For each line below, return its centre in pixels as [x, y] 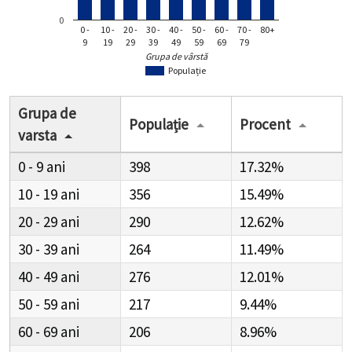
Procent [265, 124]
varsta [37, 135]
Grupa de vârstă [177, 57]
